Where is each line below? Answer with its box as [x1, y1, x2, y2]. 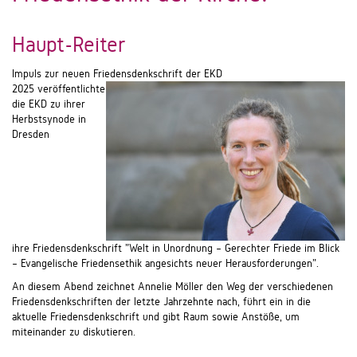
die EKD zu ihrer [12, 98, 85, 110]
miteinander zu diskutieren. [12, 326, 139, 338]
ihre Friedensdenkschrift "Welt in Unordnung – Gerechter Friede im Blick [12, 242, 339, 254]
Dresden [12, 128, 49, 140]
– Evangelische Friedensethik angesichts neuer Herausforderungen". [12, 257, 322, 269]
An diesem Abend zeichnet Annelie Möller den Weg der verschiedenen [12, 280, 333, 292]
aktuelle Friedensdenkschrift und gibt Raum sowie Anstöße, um [12, 311, 300, 323]
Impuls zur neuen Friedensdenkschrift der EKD [12, 68, 222, 80]
